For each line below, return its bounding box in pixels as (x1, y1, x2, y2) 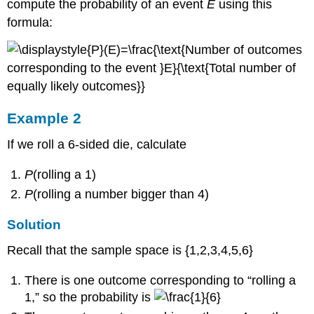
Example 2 (7, 109, 82, 126)
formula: (7, 15, 53, 29)
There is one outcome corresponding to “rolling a (25, 273, 296, 287)
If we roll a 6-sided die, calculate (7, 137, 187, 152)
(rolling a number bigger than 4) (33, 187, 210, 202)
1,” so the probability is (25, 289, 155, 304)
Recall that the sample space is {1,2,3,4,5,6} (7, 243, 254, 258)
